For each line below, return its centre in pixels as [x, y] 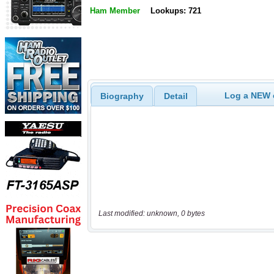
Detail [176, 96]
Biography [122, 96]
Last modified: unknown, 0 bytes [151, 214]
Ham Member [115, 11]
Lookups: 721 [176, 11]
